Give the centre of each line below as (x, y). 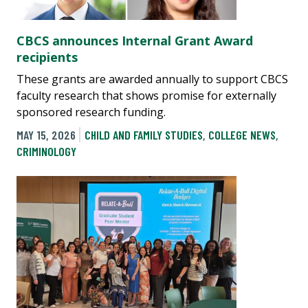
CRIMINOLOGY (46, 151)
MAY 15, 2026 (46, 134)
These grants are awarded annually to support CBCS (152, 79)
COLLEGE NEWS (242, 134)
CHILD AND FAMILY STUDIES (143, 134)
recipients (47, 57)
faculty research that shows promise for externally (146, 96)
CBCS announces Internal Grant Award (135, 41)
